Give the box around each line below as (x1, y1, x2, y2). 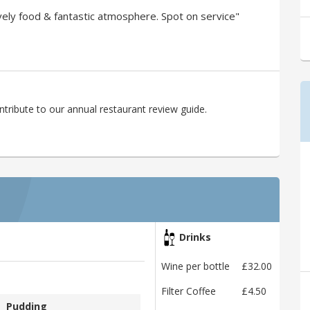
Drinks (176, 230, 211, 244)
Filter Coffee (161, 284, 216, 298)
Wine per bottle (161, 259, 230, 273)
